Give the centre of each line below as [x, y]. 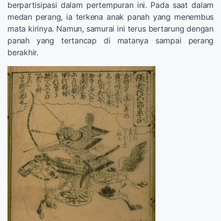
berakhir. [23, 52]
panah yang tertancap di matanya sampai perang [110, 40]
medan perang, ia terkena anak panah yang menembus [110, 17]
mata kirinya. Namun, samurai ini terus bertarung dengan [110, 28]
